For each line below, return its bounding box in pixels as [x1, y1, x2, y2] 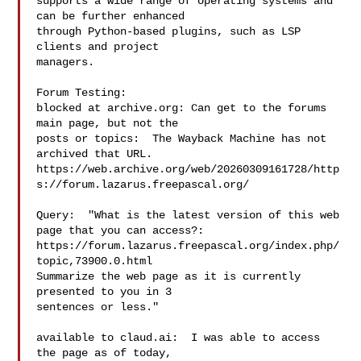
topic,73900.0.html [36, 255, 153, 268]
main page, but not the [36, 117, 179, 130]
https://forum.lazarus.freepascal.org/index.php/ [36, 239, 340, 252]
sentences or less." [36, 301, 160, 313]
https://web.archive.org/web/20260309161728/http [36, 163, 340, 176]
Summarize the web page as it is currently [36, 270, 301, 283]
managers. [36, 56, 95, 68]
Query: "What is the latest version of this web [36, 209, 340, 222]
